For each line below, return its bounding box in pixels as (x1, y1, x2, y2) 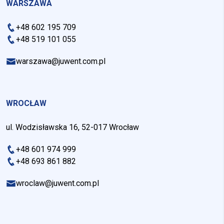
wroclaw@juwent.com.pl (16, 178, 99, 188)
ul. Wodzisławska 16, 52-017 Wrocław (6, 122, 139, 132)
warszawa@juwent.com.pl (16, 56, 105, 66)
